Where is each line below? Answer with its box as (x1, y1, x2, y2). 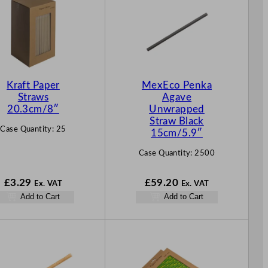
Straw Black (150, 116, 204, 127)
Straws (17, 92, 49, 103)
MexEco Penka (141, 80, 212, 91)
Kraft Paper (7, 80, 60, 91)
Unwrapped (149, 104, 205, 115)
